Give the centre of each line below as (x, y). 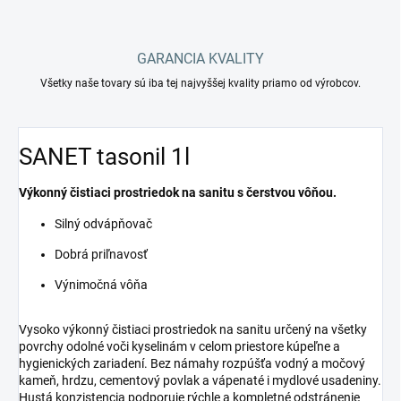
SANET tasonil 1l (104, 156)
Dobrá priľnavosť (101, 255)
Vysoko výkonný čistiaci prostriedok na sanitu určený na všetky (193, 330)
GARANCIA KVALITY (200, 59)
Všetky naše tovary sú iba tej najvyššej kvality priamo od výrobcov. (200, 84)
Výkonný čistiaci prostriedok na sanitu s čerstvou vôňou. (178, 193)
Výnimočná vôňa (101, 285)
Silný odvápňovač (103, 224)
